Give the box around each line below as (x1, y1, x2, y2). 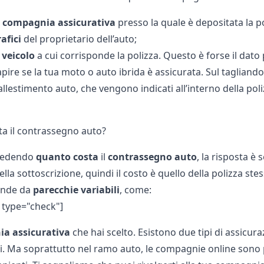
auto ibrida (95, 65, 145, 78)
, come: (119, 183, 151, 196)
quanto (35, 150, 71, 163)
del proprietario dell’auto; (21, 32, 137, 45)
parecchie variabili (32, 183, 120, 196)
